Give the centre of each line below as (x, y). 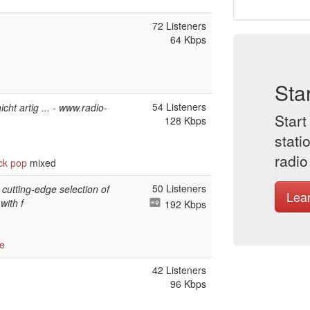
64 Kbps (188, 39)
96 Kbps (188, 284)
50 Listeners (179, 188)
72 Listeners (179, 26)
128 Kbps (185, 120)
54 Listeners (179, 107)
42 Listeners (179, 270)
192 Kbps (184, 204)
